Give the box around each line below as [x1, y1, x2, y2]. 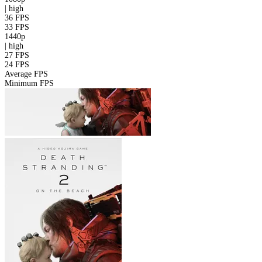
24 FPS [5, 60, 29, 69]
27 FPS [5, 50, 29, 60]
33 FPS [5, 22, 29, 32]
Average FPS [5, 69, 48, 78]
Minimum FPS [5, 78, 54, 88]
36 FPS [5, 13, 29, 22]
